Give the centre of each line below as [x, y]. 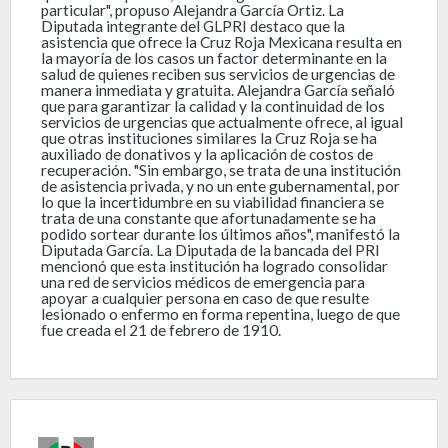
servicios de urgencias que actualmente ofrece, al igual [222, 121]
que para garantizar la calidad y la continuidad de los [213, 105]
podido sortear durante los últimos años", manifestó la [220, 233]
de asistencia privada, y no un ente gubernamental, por [220, 185]
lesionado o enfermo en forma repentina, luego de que [220, 313]
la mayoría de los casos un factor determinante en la [214, 57]
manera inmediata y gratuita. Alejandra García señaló [218, 89]
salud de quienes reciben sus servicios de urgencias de [218, 73]
